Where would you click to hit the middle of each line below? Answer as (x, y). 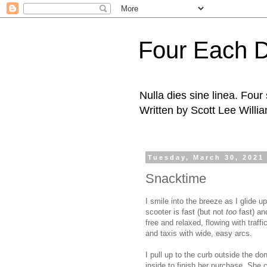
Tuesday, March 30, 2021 (206, 157)
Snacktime (176, 178)
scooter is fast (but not (186, 212)
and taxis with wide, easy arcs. (199, 233)
